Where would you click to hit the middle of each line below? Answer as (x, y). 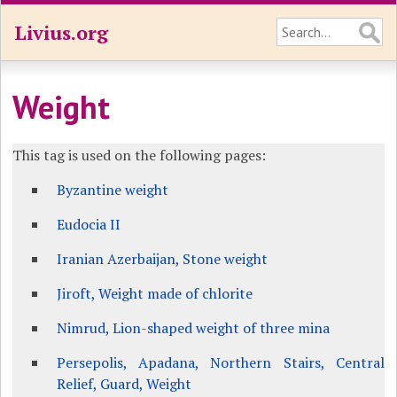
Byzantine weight (113, 190)
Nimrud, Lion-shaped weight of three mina (194, 328)
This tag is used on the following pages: (140, 155)
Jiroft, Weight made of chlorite (155, 293)
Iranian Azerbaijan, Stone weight (163, 259)
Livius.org (61, 32)
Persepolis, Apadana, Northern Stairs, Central (221, 362)
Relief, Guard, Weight (125, 384)
